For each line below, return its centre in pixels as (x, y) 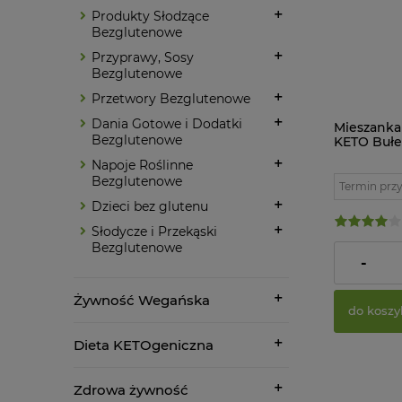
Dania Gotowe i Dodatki (167, 123)
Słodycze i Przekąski (154, 231)
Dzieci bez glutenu (150, 206)
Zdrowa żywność (131, 389)
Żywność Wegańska (142, 300)
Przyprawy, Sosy (143, 57)
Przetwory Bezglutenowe (171, 98)
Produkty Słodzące (150, 16)
